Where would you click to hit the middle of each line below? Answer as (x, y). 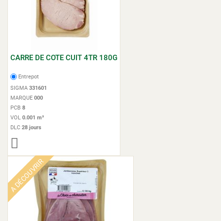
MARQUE (22, 98)
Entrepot (29, 77)
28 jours (32, 128)
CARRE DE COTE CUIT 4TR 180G (64, 57)
